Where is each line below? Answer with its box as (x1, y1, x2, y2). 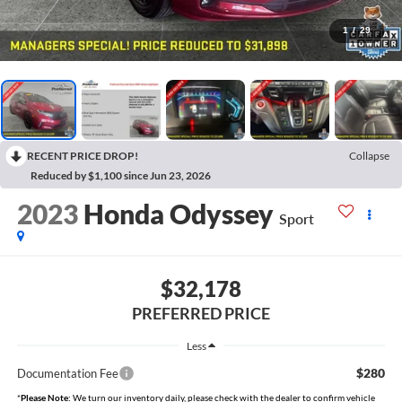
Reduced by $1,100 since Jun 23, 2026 (31, 168, 211, 182)
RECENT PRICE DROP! (27, 148, 138, 162)
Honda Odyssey (83, 197, 274, 231)
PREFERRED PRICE (132, 302, 270, 323)
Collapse (349, 148, 389, 162)
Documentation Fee (16, 366, 118, 381)
